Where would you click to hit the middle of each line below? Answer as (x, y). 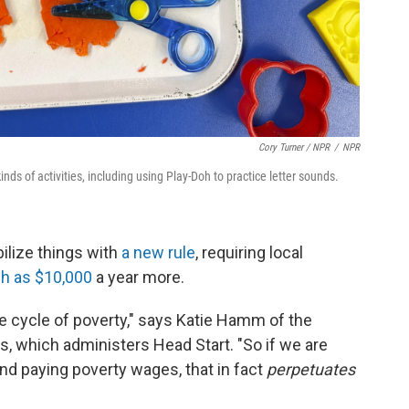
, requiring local (249, 252)
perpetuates (311, 369)
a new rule (158, 252)
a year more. (138, 277)
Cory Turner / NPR (294, 147)
